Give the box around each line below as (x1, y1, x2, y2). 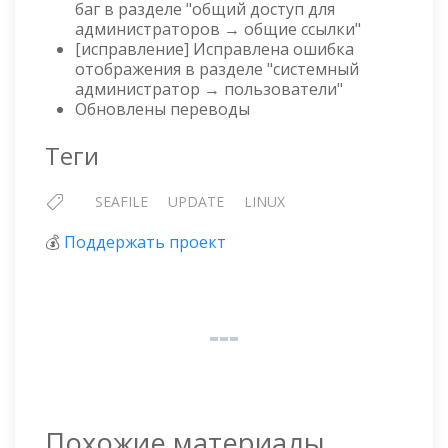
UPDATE (168, 192, 224, 212)
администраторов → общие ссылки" (75, 18, 361, 41)
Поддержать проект (64, 231, 226, 254)
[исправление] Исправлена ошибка (75, 38, 354, 61)
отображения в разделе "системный (75, 58, 359, 81)
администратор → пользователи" (75, 78, 343, 101)
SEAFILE (95, 192, 148, 212)
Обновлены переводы (75, 98, 250, 121)
